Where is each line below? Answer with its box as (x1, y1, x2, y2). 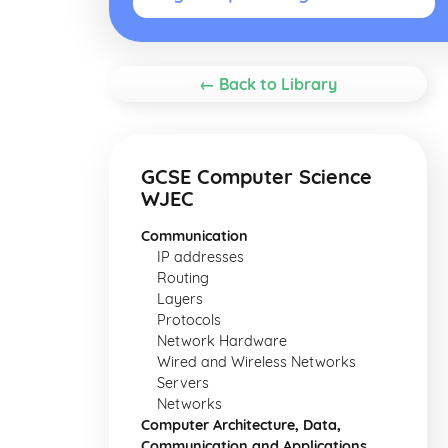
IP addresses (157, 248, 244, 266)
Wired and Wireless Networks (157, 353, 356, 371)
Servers (157, 374, 209, 392)
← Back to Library (199, 74, 337, 94)
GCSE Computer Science (141, 164, 372, 189)
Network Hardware (157, 332, 287, 350)
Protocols (157, 311, 221, 329)
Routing (157, 269, 209, 287)
